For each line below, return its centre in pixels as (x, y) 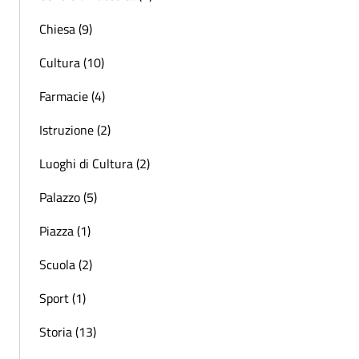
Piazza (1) (65, 231)
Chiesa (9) (66, 29)
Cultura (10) (72, 63)
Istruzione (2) (75, 130)
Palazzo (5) (68, 197)
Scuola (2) (66, 264)
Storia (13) (68, 332)
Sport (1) (63, 298)
